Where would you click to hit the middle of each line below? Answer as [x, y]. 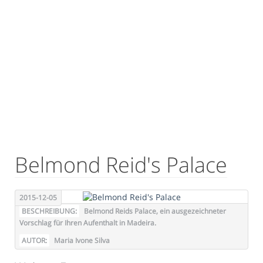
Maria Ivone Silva [81, 240]
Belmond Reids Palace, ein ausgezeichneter [154, 211]
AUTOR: [34, 240]
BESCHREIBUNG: [49, 211]
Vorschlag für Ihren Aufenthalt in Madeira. [88, 222]
